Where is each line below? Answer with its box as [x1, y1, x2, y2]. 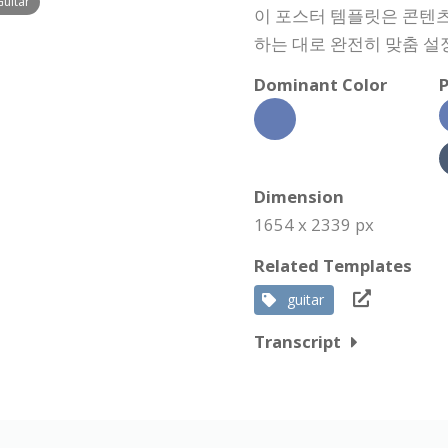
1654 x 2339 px [254, 213, 374, 236]
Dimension [254, 185, 344, 208]
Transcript [254, 330, 341, 353]
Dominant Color [254, 73, 387, 96]
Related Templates [254, 254, 412, 277]
